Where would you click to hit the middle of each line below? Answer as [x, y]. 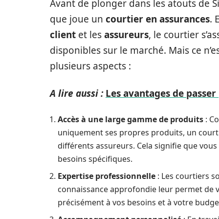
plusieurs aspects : [90, 66]
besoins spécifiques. [95, 159]
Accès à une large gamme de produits [131, 119]
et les [90, 35]
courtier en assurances [158, 19]
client [63, 35]
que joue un [78, 19]
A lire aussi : [77, 93]
